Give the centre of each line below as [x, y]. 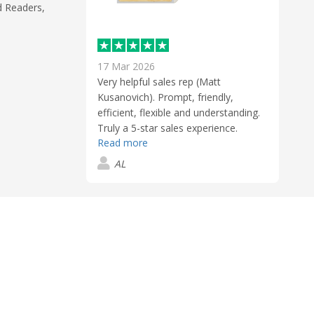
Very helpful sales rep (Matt [159, 81]
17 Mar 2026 [126, 66]
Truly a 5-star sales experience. [168, 128]
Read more [123, 142]
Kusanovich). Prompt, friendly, [165, 97]
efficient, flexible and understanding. [179, 112]
